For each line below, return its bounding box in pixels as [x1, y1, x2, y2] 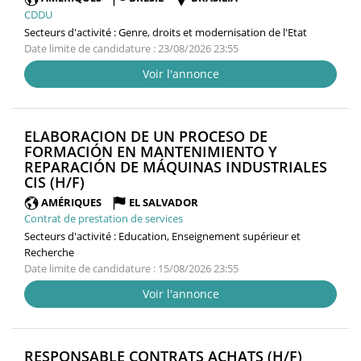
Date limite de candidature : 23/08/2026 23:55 [24, 40, 239, 56]
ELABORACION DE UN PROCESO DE [24, 126, 268, 146]
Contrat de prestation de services [24, 211, 183, 226]
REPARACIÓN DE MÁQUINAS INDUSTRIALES [24, 156, 327, 176]
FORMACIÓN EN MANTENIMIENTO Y [24, 141, 277, 161]
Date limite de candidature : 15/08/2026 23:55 [24, 261, 239, 276]
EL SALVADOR [129, 194, 198, 210]
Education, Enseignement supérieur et [118, 229, 301, 244]
